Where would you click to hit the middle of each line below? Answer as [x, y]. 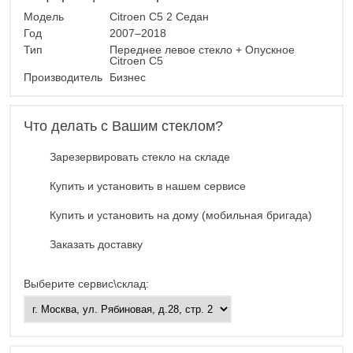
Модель [45, 17]
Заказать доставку [96, 245]
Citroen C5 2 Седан [159, 17]
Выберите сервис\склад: [86, 284]
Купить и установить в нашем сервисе [148, 186]
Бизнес [128, 78]
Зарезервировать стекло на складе [140, 157]
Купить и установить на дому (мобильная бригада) [181, 216]
